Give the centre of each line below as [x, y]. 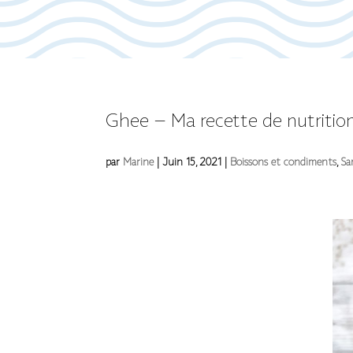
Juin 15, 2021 [192, 162]
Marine [139, 162]
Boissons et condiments [284, 162]
